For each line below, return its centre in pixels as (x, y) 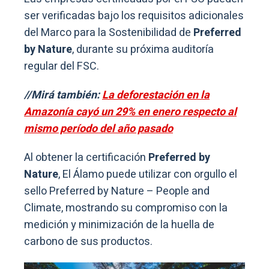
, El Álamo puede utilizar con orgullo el (148, 174)
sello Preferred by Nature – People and (117, 191)
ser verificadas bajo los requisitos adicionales (134, 16)
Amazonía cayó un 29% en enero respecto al (130, 112)
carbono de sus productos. (88, 241)
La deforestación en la (156, 95)
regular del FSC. (62, 66)
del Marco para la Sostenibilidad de (107, 32)
